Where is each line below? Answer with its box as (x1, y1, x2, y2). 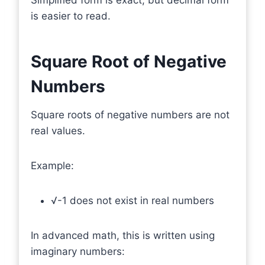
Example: (31, 159, 74, 172)
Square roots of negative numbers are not (31, 108, 230, 121)
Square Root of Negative (31, 51, 227, 72)
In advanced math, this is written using (31, 229, 215, 241)
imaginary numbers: (31, 245, 125, 257)
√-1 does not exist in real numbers (51, 194, 214, 206)
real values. (31, 124, 85, 137)
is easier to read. (31, 9, 111, 22)
